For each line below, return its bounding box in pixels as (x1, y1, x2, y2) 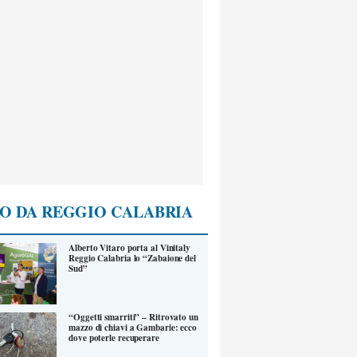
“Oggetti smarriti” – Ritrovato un (69, 310, 198, 324)
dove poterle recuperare (69, 331, 159, 344)
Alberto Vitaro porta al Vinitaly (69, 241, 190, 255)
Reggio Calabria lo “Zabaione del (69, 252, 196, 265)
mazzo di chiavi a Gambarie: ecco (69, 320, 197, 334)
